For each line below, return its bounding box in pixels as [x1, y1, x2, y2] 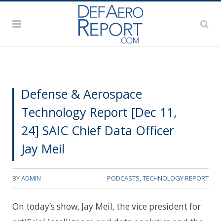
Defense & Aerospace [21, 85, 142, 102]
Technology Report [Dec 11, [21, 103, 177, 120]
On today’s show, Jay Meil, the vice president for [12, 200, 201, 212]
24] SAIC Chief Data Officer [21, 121, 174, 139]
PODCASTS [107, 173, 140, 183]
